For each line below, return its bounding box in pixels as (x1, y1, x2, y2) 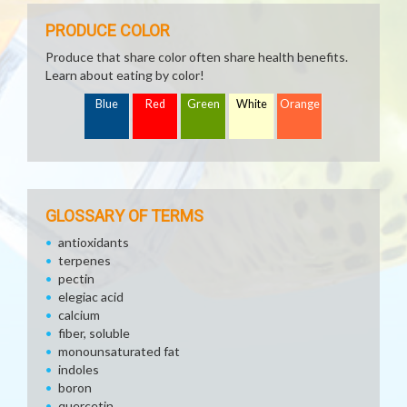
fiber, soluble (58, 325, 130, 341)
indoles (58, 362, 99, 377)
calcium (58, 307, 100, 323)
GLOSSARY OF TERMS (45, 206, 203, 225)
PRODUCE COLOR (45, 21, 170, 40)
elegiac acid (58, 289, 124, 304)
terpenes (58, 253, 111, 268)
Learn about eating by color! (45, 67, 204, 83)
